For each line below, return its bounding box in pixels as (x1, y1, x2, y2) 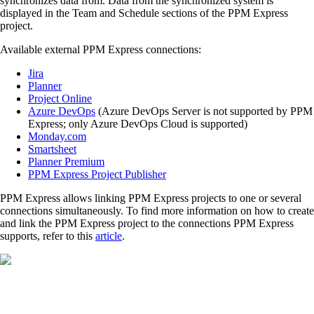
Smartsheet (28, 143, 76, 156)
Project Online (28, 93, 92, 105)
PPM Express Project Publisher (28, 168, 166, 181)
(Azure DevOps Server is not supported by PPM (95, 105, 313, 118)
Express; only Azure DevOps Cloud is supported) (28, 118, 247, 130)
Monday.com (28, 130, 86, 143)
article (95, 230, 122, 243)
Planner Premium (28, 156, 104, 168)
